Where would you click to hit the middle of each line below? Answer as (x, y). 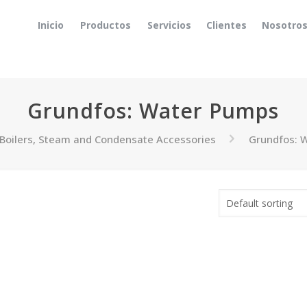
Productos (105, 25)
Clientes (226, 25)
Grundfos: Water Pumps (153, 111)
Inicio (50, 25)
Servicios (169, 25)
